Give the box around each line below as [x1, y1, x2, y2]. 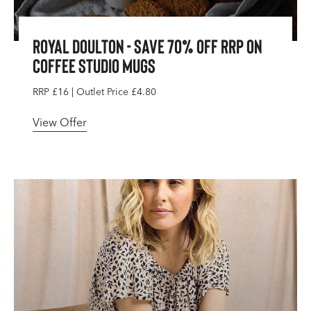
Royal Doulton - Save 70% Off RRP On [33, 34, 262, 58]
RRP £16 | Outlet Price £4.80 [33, 86, 156, 98]
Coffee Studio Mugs [33, 53, 155, 77]
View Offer [33, 116, 87, 129]
